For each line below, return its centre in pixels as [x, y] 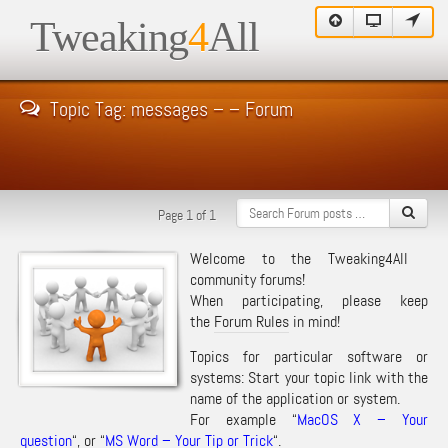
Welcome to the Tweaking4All [299, 258]
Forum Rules [251, 321]
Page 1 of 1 [187, 215]
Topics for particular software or [309, 356]
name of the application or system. [295, 398]
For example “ [243, 419]
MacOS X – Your [362, 419]
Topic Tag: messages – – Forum [171, 109]
